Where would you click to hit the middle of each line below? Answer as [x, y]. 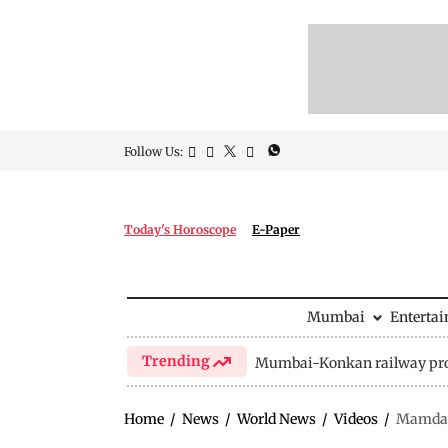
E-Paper [276, 229]
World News [276, 419]
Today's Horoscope [180, 229]
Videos [356, 419]
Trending [178, 361]
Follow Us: [153, 151]
